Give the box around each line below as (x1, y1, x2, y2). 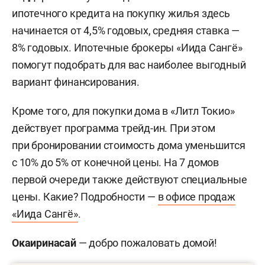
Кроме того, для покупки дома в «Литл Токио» (12, 104, 235, 117)
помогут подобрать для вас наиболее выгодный (12, 58, 246, 71)
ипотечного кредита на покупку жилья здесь (12, 7, 230, 20)
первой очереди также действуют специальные (12, 173, 247, 186)
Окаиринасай (12, 236, 76, 249)
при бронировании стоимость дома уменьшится (12, 138, 245, 151)
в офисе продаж (157, 190, 235, 203)
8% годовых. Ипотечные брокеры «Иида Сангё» (12, 41, 243, 54)
